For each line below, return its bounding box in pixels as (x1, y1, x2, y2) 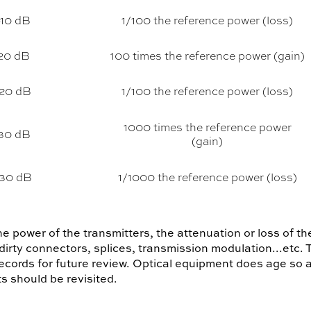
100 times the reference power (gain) (110, 48, 305, 63)
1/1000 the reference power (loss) (117, 169, 297, 185)
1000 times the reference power (123, 119, 292, 135)
